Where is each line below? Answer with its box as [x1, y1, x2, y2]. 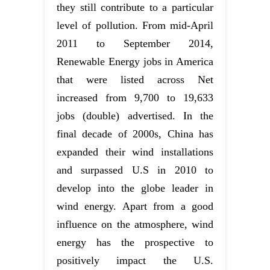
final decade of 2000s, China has [57, 128, 213, 140]
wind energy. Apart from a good [57, 200, 213, 213]
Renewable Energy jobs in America [57, 55, 213, 68]
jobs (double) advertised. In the [57, 110, 213, 122]
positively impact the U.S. [57, 254, 213, 267]
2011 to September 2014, [57, 37, 213, 50]
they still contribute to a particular [57, 1, 213, 14]
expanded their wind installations [57, 146, 213, 159]
